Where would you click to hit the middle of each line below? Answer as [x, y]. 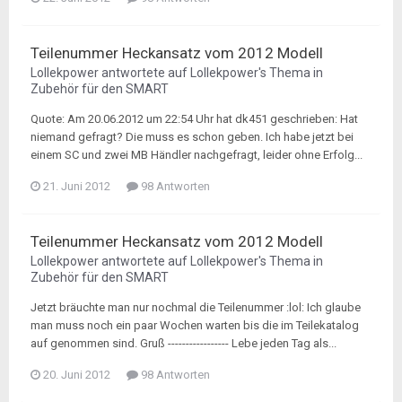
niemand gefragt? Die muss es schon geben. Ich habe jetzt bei [192, 137]
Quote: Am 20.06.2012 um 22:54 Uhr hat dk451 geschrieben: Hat [194, 119]
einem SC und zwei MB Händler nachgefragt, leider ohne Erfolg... [197, 155]
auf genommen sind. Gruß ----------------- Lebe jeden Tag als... [184, 343]
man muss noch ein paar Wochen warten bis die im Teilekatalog [195, 325]
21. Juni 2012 [77, 186]
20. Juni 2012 [77, 375]
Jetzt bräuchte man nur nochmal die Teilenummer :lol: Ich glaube [196, 307]
